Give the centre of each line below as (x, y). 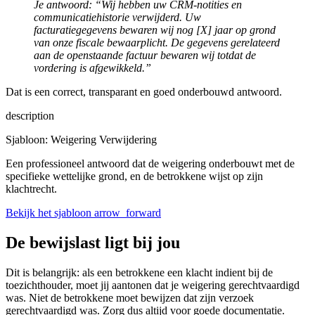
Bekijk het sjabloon (50, 212)
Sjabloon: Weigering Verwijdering (81, 139)
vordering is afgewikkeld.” (92, 67)
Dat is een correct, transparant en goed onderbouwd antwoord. (144, 91)
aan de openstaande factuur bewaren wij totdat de (145, 55)
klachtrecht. (31, 188)
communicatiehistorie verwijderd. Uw (117, 17)
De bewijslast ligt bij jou (93, 242)
